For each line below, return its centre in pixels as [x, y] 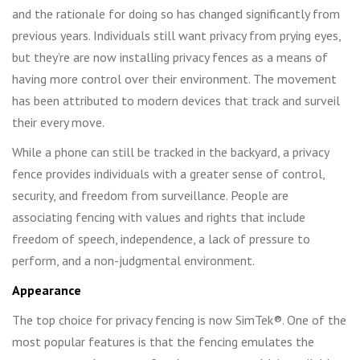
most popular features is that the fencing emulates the [163, 341]
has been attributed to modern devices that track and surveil [176, 100]
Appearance [47, 290]
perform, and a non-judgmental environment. [133, 260]
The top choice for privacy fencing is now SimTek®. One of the [179, 319]
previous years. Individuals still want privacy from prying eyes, [176, 35]
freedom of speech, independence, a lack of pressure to [161, 238]
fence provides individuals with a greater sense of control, [168, 173]
